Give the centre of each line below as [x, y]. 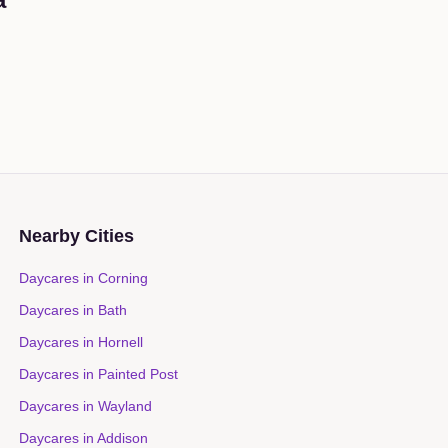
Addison [122, 438]
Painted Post [137, 374]
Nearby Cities [76, 236]
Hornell [120, 342]
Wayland [124, 406]
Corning [122, 278]
